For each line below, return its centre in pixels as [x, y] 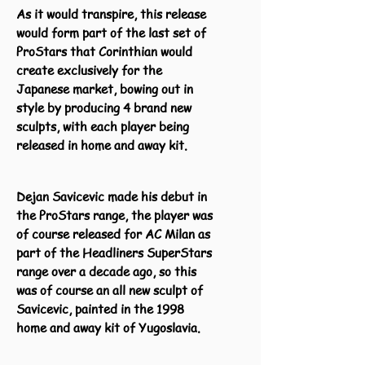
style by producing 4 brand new [104, 108]
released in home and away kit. [102, 145]
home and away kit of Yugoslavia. [108, 328]
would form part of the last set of [111, 33]
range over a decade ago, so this [106, 271]
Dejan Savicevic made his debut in [112, 196]
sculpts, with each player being [103, 126]
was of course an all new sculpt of [110, 290]
